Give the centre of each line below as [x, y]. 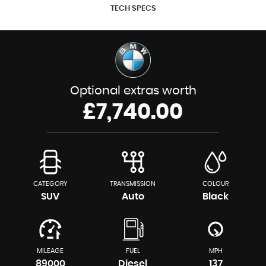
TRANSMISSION [133, 184]
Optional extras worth [133, 91]
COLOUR [216, 184]
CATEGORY [50, 184]
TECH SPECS [133, 9]
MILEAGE [50, 251]
